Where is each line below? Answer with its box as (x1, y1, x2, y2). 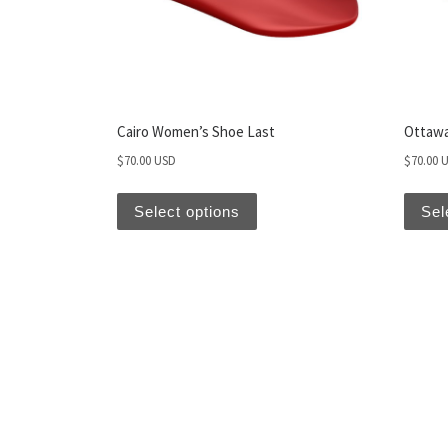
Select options (134, 202, 240, 220)
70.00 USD (124, 151, 176, 169)
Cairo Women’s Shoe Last (117, 122, 275, 142)
